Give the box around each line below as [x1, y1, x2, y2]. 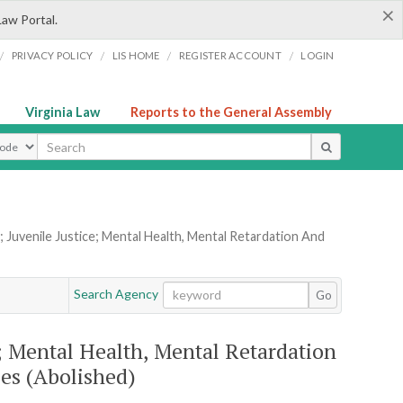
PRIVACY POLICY [11, 49, 94, 61]
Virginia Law [25, 104, 100, 120]
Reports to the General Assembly [130, 104, 332, 120]
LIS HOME [112, 49, 160, 61]
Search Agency [73, 286, 158, 302]
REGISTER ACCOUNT [178, 49, 282, 61]
